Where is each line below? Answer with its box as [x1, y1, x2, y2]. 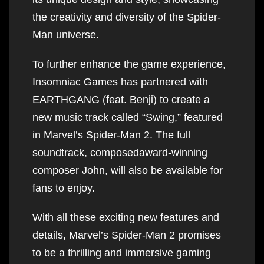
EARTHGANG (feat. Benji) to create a [32, 93, 210, 105]
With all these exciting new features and [32, 211, 219, 223]
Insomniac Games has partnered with [32, 75, 208, 88]
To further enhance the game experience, [32, 58, 226, 70]
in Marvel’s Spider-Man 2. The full [32, 128, 190, 141]
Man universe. [32, 28, 99, 41]
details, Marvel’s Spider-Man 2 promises [32, 229, 221, 241]
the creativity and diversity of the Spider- [32, 11, 221, 23]
